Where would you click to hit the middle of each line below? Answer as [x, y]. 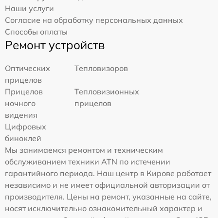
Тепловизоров [101, 68]
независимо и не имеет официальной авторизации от [107, 185]
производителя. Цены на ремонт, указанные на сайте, [108, 197]
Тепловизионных [107, 91]
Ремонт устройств [55, 45]
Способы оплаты [36, 32]
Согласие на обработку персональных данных [94, 20]
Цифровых [26, 127]
